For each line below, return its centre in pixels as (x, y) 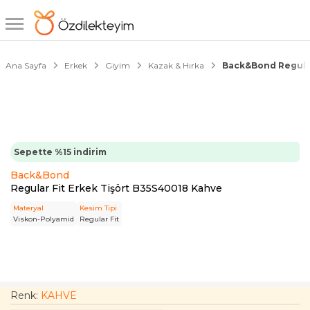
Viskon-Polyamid (44, 219)
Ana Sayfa (26, 65)
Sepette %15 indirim (60, 152)
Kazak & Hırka (176, 65)
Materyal (28, 208)
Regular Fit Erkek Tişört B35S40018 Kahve (116, 188)
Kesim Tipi (98, 208)
